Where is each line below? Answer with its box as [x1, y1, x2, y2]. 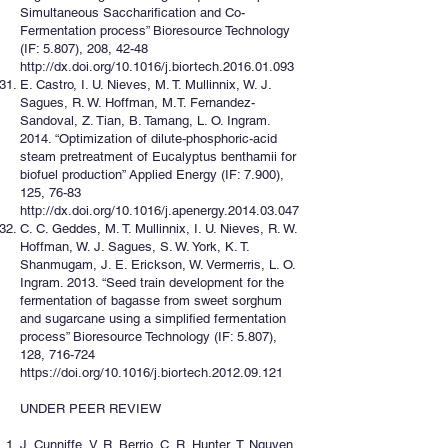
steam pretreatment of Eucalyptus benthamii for [20, 149, 296, 164]
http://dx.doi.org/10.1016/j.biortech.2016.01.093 [20, 59, 294, 74]
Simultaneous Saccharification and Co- [20, 5, 245, 20]
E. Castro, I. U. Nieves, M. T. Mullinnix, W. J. [20, 77, 271, 92]
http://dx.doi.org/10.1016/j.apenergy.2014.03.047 [20, 203, 299, 218]
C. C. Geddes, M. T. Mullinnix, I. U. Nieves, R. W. [20, 221, 297, 236]
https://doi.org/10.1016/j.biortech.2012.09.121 [20, 365, 283, 380]
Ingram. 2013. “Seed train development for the [20, 275, 284, 290]
